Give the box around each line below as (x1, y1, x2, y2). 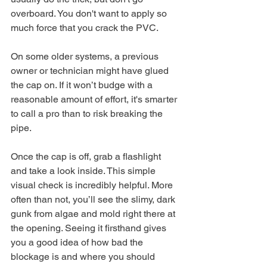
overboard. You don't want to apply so (11, 7, 169, 19)
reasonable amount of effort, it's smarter (11, 93, 179, 105)
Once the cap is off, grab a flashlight (11, 150, 163, 162)
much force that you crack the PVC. (11, 21, 159, 33)
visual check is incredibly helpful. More (11, 179, 175, 191)
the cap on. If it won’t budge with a (11, 79, 155, 91)
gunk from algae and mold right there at (11, 207, 178, 219)
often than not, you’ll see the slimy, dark (11, 193, 178, 205)
